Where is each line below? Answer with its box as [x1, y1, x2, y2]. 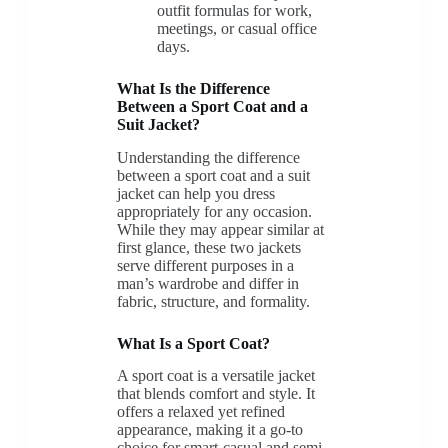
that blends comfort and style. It [116, 385, 315, 403]
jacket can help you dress [116, 184, 275, 202]
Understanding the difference [116, 148, 300, 166]
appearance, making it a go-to [116, 421, 303, 439]
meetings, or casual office [156, 19, 317, 37]
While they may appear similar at [116, 220, 324, 238]
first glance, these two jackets [116, 238, 301, 256]
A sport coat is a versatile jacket [116, 367, 315, 385]
